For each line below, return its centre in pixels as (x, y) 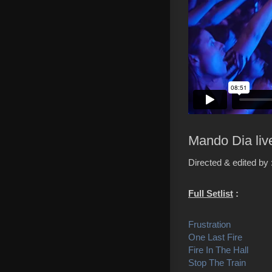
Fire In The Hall (218, 250)
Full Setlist (211, 193)
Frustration (209, 224)
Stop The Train (217, 262)
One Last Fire (215, 237)
